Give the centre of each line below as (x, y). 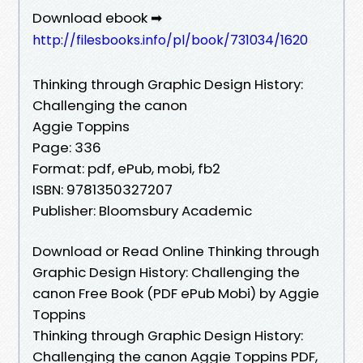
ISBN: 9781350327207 (102, 189)
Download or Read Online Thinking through (176, 251)
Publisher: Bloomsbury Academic (142, 210)
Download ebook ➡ (97, 17)
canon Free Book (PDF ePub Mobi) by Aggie (176, 293)
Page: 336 (67, 147)
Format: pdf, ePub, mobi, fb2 (126, 168)
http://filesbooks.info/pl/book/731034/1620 (170, 40)
